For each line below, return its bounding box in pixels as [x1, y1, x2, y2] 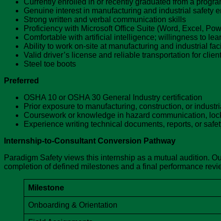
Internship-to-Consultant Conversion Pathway [4, 137, 176, 146]
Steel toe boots [24, 60, 76, 69]
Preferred [4, 76, 39, 85]
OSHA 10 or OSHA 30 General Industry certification [24, 93, 202, 102]
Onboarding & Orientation [28, 201, 117, 210]
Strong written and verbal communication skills [24, 15, 186, 24]
